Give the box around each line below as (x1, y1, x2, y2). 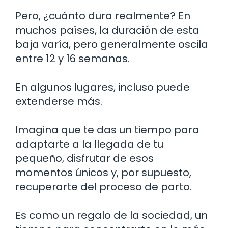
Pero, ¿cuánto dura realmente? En (15, 8, 190, 23)
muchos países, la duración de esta (15, 22, 199, 37)
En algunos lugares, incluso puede (15, 79, 190, 94)
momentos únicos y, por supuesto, (15, 165, 191, 180)
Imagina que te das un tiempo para (15, 122, 199, 137)
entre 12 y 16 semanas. (15, 51, 130, 66)
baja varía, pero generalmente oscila (15, 37, 208, 51)
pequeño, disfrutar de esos (15, 151, 154, 165)
